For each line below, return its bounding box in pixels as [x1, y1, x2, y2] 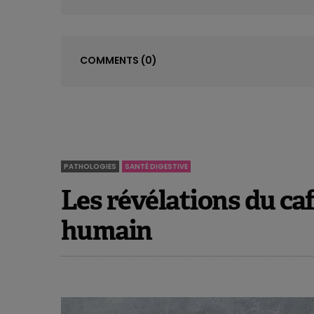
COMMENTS [80, 53, 141, 68]
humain [61, 213, 152, 248]
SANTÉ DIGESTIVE [125, 161, 188, 172]
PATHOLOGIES [64, 161, 116, 172]
